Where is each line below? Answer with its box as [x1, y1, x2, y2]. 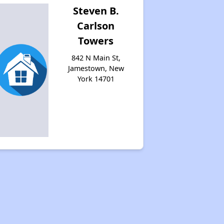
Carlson [77, 18, 115, 32]
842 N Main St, [71, 52, 120, 62]
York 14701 [77, 73, 114, 83]
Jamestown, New [67, 63, 124, 73]
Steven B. [72, 3, 119, 17]
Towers [78, 33, 114, 47]
